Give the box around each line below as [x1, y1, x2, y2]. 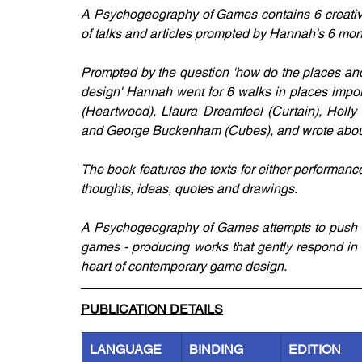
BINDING [189, 342, 243, 357]
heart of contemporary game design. [81, 259, 287, 274]
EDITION [288, 342, 341, 357]
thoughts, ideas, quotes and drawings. [81, 181, 300, 196]
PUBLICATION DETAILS [81, 301, 223, 317]
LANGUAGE [90, 342, 162, 357]
